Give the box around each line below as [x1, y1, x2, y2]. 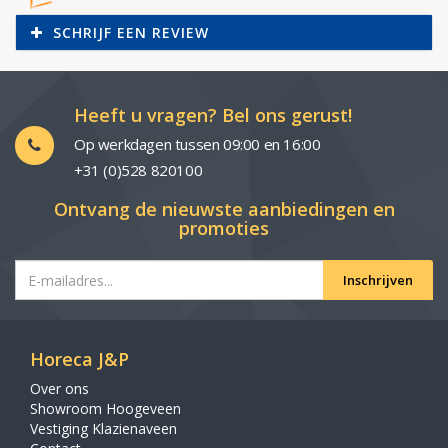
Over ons [30, 379, 89, 399]
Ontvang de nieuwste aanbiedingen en [53, 197, 395, 222]
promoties [179, 216, 269, 241]
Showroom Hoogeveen [30, 399, 181, 419]
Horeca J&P [30, 347, 129, 372]
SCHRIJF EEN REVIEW [53, 23, 209, 43]
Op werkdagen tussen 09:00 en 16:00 [74, 134, 321, 155]
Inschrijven [343, 271, 413, 290]
